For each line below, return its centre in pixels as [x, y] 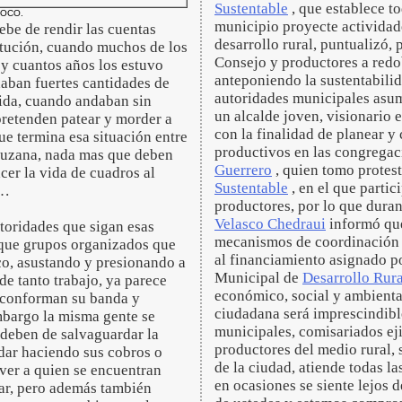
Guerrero [243, 170]
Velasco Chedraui [270, 224]
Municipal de [258, 278]
